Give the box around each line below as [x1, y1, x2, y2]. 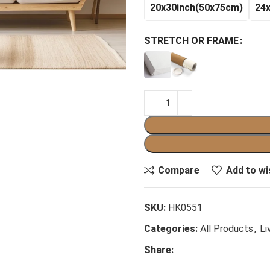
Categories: [144, 223, 198, 234]
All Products [200, 223, 253, 234]
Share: [144, 244, 174, 256]
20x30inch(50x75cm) [150, 1, 243, 13]
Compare [158, 164, 200, 176]
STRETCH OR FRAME [144, 35, 239, 46]
